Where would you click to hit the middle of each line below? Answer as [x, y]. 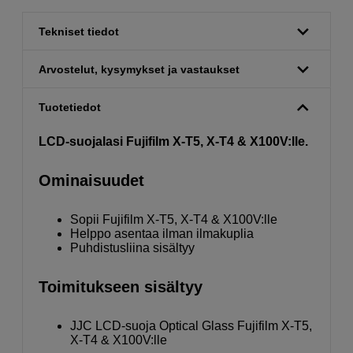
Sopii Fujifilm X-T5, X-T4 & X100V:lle [174, 220]
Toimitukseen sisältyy [121, 287]
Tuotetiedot [70, 108]
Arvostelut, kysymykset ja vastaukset [139, 70]
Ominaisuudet [91, 181]
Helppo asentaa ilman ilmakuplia [162, 234]
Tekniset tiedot [79, 32]
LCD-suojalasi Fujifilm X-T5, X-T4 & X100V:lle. [173, 142]
